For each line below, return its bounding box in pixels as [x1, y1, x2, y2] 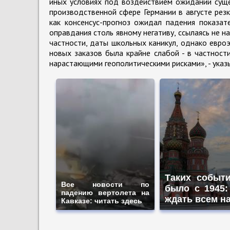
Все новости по [61, 180, 149, 188]
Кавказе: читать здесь [61, 196, 142, 205]
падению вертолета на [61, 188, 149, 197]
